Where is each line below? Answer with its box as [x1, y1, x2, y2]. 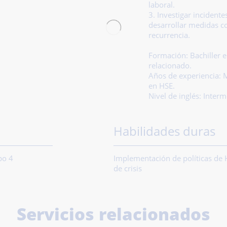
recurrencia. [148, 30, 190, 41]
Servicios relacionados [17, 202, 210, 225]
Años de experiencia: [148, 71, 223, 81]
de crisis [113, 164, 142, 173]
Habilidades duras [113, 123, 215, 139]
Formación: [148, 51, 190, 61]
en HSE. [148, 81, 175, 91]
